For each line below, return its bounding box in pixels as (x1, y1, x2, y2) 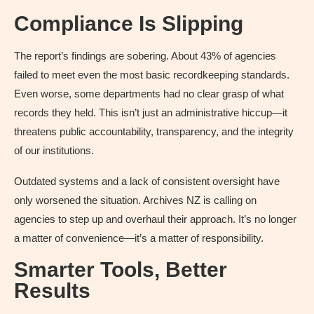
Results (14, 278, 90, 302)
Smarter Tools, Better (14, 257, 227, 281)
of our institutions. (14, 144, 94, 156)
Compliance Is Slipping (14, 11, 243, 35)
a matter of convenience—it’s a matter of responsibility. (14, 231, 264, 244)
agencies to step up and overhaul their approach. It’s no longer (14, 212, 296, 225)
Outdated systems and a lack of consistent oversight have (14, 175, 280, 187)
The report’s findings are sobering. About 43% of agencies (14, 49, 276, 62)
